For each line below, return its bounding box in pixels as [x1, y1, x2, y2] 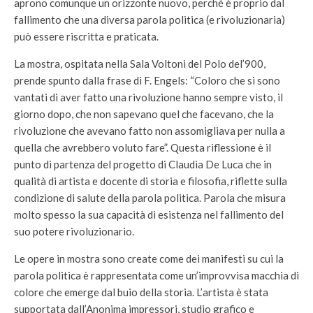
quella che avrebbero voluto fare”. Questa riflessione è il [14, 141, 271, 154]
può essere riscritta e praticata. [14, 30, 159, 43]
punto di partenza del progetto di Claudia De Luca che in [14, 158, 272, 170]
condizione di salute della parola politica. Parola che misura [14, 191, 286, 204]
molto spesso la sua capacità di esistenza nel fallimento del [14, 208, 284, 221]
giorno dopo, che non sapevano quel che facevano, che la [14, 108, 274, 120]
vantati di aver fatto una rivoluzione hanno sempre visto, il [14, 91, 283, 103]
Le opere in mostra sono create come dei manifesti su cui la [14, 252, 284, 265]
